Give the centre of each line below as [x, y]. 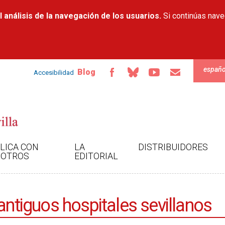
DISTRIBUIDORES [173, 147]
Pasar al [94, 5]
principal [96, 24]
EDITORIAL [96, 156]
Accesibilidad [54, 72]
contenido [98, 15]
